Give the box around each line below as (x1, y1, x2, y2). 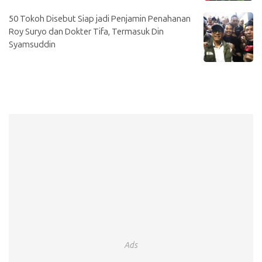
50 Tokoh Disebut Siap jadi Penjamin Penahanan (9, 13, 191, 24)
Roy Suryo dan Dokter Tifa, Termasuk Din (9, 26, 164, 37)
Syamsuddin (9, 39, 56, 50)
